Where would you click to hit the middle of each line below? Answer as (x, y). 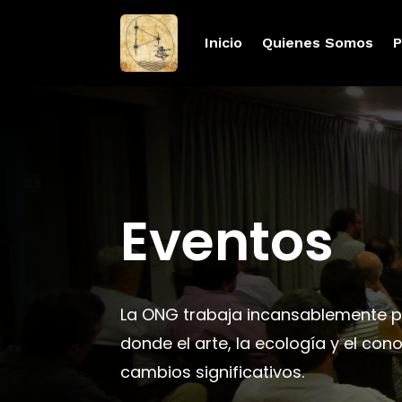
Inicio (224, 43)
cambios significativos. (213, 371)
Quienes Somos (318, 43)
